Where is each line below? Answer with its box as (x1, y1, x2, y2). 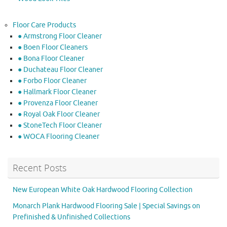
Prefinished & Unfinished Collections (13, 213, 130, 222)
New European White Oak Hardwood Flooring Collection (13, 185, 193, 195)
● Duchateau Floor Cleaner (18, 65, 103, 74)
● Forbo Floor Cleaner (18, 77, 87, 86)
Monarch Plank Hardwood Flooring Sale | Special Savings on (13, 202, 200, 211)
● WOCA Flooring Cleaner (18, 132, 99, 141)
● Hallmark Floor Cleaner (18, 88, 96, 97)
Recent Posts (13, 162, 66, 174)
